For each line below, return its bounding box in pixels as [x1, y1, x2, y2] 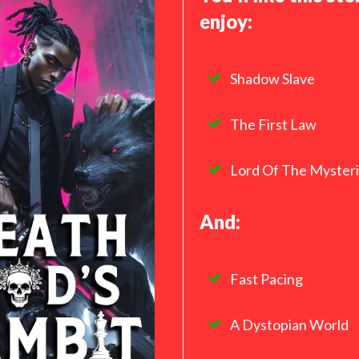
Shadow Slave [230, 70, 315, 87]
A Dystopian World [230, 316, 349, 333]
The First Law [230, 115, 317, 133]
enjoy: [200, 10, 252, 33]
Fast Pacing [230, 270, 303, 288]
